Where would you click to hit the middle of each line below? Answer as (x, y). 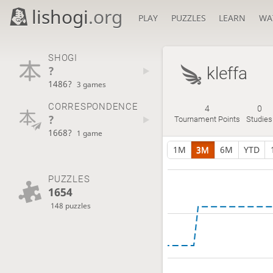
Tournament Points (207, 119)
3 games (92, 84)
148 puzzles (71, 205)
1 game (90, 133)
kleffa (227, 73)
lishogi (60, 17)
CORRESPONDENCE (93, 107)
